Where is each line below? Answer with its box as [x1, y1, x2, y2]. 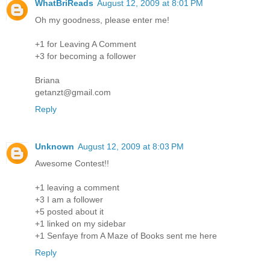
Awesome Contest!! [35, 158, 109, 168]
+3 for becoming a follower [35, 51, 136, 61]
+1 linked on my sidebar [35, 218, 126, 228]
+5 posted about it [35, 206, 104, 216]
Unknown [35, 141, 74, 151]
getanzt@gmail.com [35, 87, 111, 97]
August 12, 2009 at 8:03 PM [78, 141, 184, 151]
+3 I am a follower [35, 194, 103, 204]
